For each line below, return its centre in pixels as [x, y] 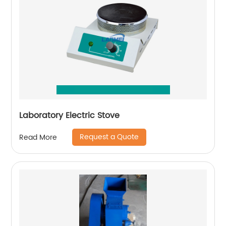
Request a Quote [109, 137]
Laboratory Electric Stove [70, 116]
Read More [38, 137]
